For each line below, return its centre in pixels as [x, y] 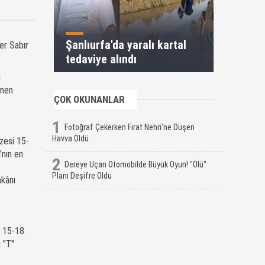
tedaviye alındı [101, 59]
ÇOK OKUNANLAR [89, 99]
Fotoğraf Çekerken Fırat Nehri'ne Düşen [130, 127]
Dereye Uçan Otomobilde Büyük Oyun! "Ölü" [135, 164]
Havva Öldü [70, 138]
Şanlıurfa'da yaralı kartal [126, 45]
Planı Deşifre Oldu [82, 176]
